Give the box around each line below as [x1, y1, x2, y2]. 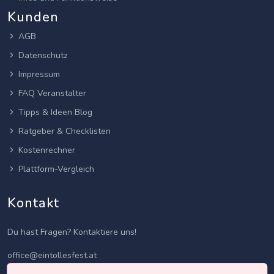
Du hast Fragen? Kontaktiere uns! [7, 226, 136, 239]
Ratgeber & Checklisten [18, 125, 111, 138]
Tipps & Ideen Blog [18, 106, 92, 119]
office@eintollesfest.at [7, 250, 97, 262]
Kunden [7, 8, 59, 27]
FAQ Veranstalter [18, 87, 86, 100]
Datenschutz [18, 50, 67, 62]
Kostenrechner [18, 144, 75, 157]
